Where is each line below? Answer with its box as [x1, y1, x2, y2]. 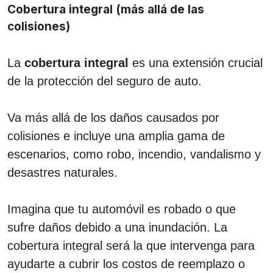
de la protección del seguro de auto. [7, 74, 202, 88]
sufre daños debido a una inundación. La [7, 220, 227, 234]
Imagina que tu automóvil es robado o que [7, 202, 236, 216]
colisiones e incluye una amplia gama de [7, 129, 225, 143]
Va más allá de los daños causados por [7, 110, 219, 124]
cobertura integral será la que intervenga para [7, 238, 255, 252]
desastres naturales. [7, 165, 118, 179]
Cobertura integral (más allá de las [7, 2, 204, 16]
